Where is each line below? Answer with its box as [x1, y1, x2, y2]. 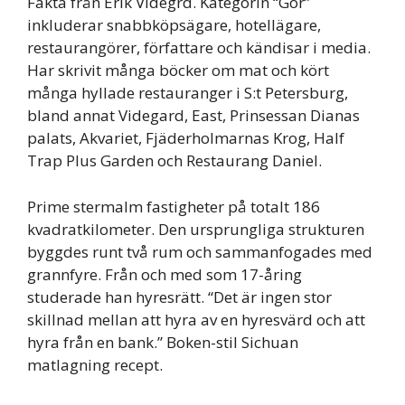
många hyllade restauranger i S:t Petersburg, [27, 82, 348, 103]
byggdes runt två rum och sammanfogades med [27, 240, 372, 262]
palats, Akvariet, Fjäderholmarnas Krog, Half [27, 127, 344, 148]
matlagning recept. [27, 353, 163, 375]
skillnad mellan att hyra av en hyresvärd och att [27, 308, 365, 330]
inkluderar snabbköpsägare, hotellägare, [27, 14, 321, 35]
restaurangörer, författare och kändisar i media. [27, 37, 371, 58]
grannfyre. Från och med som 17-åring [27, 263, 302, 285]
